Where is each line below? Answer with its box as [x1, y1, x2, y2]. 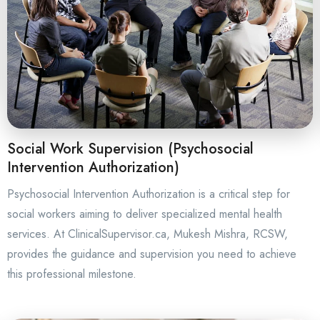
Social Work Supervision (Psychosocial [7, 139, 254, 159]
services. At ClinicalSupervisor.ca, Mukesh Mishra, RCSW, [7, 226, 288, 242]
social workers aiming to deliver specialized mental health [7, 206, 282, 222]
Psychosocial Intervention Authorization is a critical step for [7, 186, 290, 202]
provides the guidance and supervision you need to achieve [7, 246, 296, 262]
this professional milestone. [7, 266, 136, 282]
